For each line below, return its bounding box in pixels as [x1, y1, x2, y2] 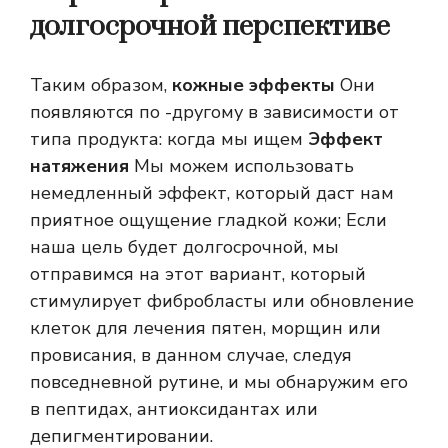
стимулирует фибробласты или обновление [30, 289, 414, 314]
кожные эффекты [167, 73, 335, 98]
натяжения [30, 154, 129, 179]
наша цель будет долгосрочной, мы [30, 235, 339, 260]
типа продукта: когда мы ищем [30, 127, 308, 152]
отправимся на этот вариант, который [30, 262, 366, 287]
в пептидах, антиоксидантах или [30, 397, 318, 422]
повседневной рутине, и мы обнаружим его [30, 370, 408, 395]
